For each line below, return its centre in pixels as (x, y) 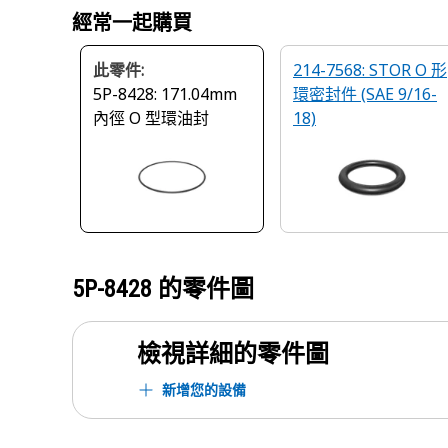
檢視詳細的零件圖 (233, 354)
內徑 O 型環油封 (151, 118)
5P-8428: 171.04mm (165, 94)
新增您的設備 (204, 389)
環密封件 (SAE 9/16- (365, 94)
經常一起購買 (132, 23)
